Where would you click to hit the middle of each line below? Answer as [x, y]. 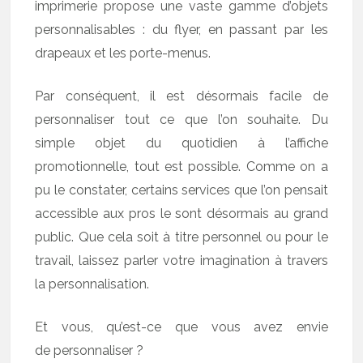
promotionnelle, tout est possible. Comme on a [181, 167]
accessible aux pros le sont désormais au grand [181, 214]
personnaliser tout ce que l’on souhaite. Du [181, 120]
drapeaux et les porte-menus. [123, 53]
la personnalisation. [92, 284]
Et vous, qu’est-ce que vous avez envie [181, 327]
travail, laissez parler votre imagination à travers [181, 261]
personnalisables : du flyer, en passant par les [181, 30]
